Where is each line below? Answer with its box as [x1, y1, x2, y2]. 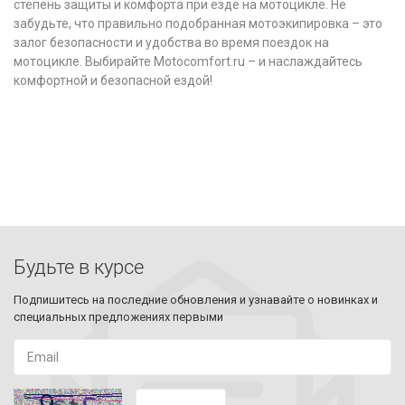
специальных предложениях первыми [14, 310, 223, 324]
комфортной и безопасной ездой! [14, 72, 212, 88]
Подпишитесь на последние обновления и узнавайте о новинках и [14, 293, 378, 306]
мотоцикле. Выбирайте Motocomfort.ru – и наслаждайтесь [14, 53, 363, 69]
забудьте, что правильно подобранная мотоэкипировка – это [14, 15, 382, 31]
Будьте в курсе [14, 256, 144, 278]
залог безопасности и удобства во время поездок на [14, 34, 329, 50]
